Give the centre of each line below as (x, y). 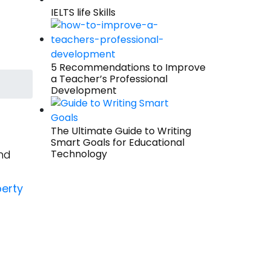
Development (83, 90)
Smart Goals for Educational (117, 142)
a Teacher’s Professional (109, 79)
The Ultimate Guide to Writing (121, 131)
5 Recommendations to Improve (128, 67)
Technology (79, 154)
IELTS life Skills (83, 12)
